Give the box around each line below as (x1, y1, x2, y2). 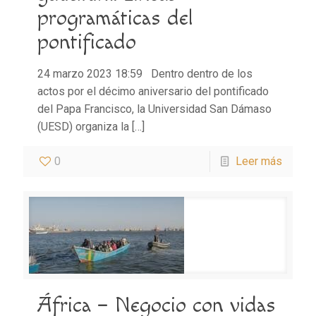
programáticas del (37, 5, 193, 31)
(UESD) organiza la (37, 119, 129, 133)
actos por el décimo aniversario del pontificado (37, 84, 269, 98)
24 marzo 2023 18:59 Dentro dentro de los (37, 66, 253, 80)
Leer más (236, 154, 282, 168)
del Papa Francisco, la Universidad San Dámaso (37, 102, 272, 116)
